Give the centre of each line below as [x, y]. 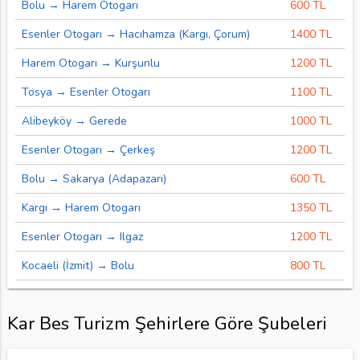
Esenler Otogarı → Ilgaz [82, 236]
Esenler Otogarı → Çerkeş [88, 149]
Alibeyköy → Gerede [74, 121]
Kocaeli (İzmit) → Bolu [78, 265]
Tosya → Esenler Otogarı [86, 92]
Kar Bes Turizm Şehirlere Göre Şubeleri [167, 324]
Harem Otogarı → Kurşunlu [90, 63]
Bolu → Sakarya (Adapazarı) [94, 178]
